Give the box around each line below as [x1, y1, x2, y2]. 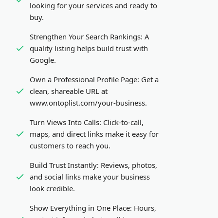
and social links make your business [30, 172, 150, 182]
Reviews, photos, [99, 160, 157, 170]
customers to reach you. [30, 141, 110, 150]
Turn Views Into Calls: [30, 117, 101, 127]
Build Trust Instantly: [30, 160, 99, 170]
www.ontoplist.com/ [30, 98, 98, 108]
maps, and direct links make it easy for [30, 129, 159, 139]
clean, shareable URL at [30, 86, 108, 96]
